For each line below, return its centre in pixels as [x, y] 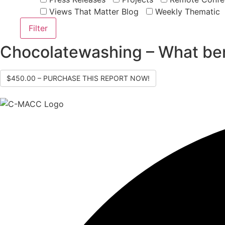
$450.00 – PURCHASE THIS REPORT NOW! [78, 78]
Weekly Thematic [186, 12]
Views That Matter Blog [93, 12]
